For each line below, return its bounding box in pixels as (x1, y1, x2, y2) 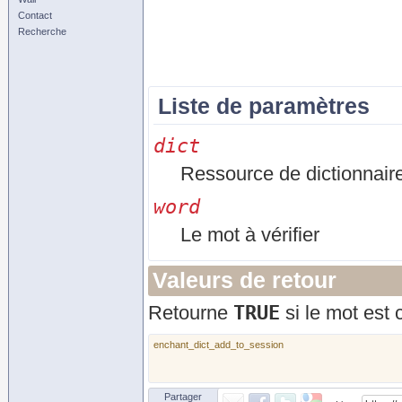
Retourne (148, 301, 233, 324)
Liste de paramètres (158, 94, 370, 118)
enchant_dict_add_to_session (153, 339, 284, 350)
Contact (18, 10, 52, 21)
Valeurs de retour (153, 268, 336, 293)
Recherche (18, 26, 66, 37)
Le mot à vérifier (180, 223, 319, 246)
